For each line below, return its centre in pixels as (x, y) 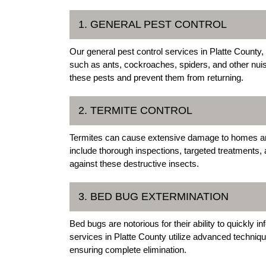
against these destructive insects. (134, 164)
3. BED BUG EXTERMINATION (153, 197)
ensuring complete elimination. (128, 250)
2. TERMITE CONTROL (135, 111)
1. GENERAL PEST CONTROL (153, 25)
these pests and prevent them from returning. (156, 78)
